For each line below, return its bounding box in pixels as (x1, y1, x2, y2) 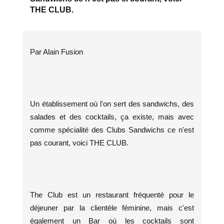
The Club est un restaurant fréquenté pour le (30, 190, 194, 199)
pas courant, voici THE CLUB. (30, 138, 128, 147)
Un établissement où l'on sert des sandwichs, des (30, 99, 194, 108)
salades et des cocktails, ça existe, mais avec (30, 112, 194, 121)
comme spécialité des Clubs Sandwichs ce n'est (30, 125, 194, 134)
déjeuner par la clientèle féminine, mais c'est (30, 203, 194, 212)
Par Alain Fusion (30, 47, 83, 56)
